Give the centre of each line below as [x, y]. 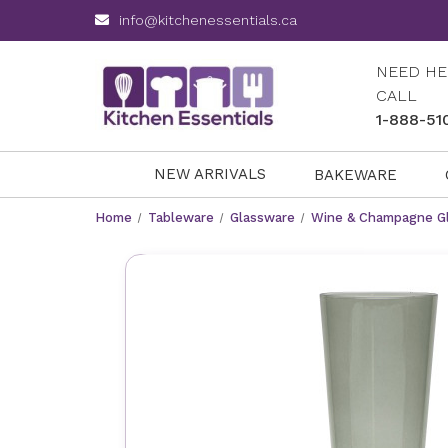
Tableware [181, 217]
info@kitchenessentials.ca [208, 20]
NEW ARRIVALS [209, 174]
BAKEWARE [356, 174]
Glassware [262, 217]
